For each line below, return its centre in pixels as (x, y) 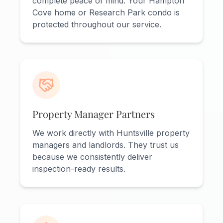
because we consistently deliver (92, 157)
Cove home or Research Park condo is (106, 13)
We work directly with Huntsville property (111, 133)
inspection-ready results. (79, 169)
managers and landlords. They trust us (106, 145)
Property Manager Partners (94, 114)
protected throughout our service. (97, 25)
